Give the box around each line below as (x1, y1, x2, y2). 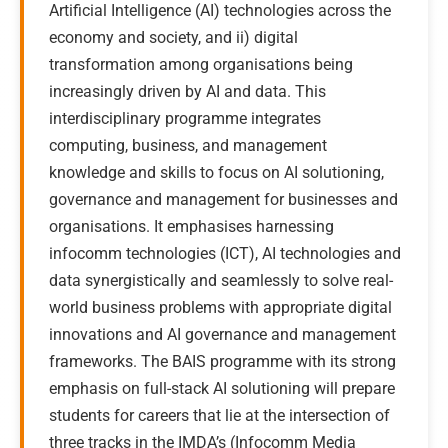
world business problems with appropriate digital (49, 298, 392, 317)
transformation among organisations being (49, 55, 353, 74)
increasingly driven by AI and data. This (49, 82, 326, 101)
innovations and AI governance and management (49, 325, 396, 344)
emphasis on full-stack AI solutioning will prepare (49, 379, 395, 398)
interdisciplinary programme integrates (49, 109, 321, 128)
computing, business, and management (49, 136, 327, 155)
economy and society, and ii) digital (49, 28, 298, 47)
